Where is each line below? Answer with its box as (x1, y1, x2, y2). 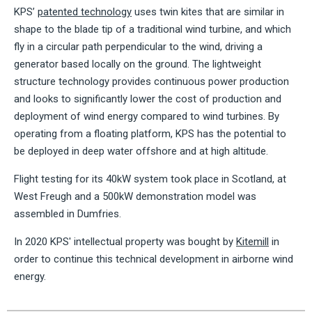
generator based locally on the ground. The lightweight (14, 57, 261, 70)
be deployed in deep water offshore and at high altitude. (14, 144, 268, 157)
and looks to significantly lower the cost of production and (14, 92, 281, 105)
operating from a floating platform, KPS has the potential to (14, 127, 286, 140)
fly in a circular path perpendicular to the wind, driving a (14, 40, 263, 53)
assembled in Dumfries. (14, 207, 121, 220)
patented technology (38, 5, 132, 18)
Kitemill (236, 235, 269, 248)
